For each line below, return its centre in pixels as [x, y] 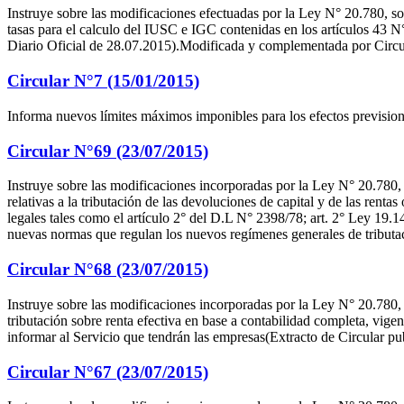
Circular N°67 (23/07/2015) [108, 372]
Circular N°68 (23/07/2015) [108, 270]
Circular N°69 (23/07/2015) [108, 151]
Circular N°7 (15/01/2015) [103, 81]
